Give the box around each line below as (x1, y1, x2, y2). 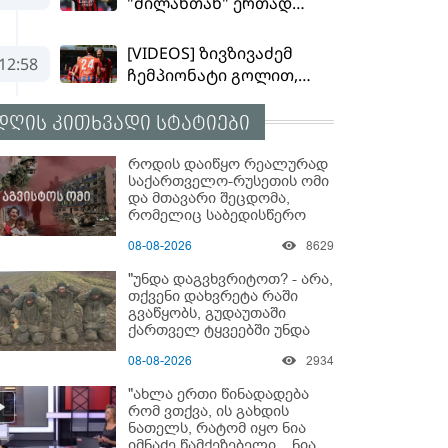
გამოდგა (128, 221, 194, 242)
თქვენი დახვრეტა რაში (128, 285, 298, 306)
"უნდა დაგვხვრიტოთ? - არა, (128, 268, 333, 289)
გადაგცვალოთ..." (128, 336, 257, 357)
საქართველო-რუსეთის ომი (128, 170, 329, 191)
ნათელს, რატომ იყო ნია (128, 417, 306, 438)
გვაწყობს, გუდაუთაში (128, 302, 286, 323)
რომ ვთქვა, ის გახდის (128, 400, 289, 421)
